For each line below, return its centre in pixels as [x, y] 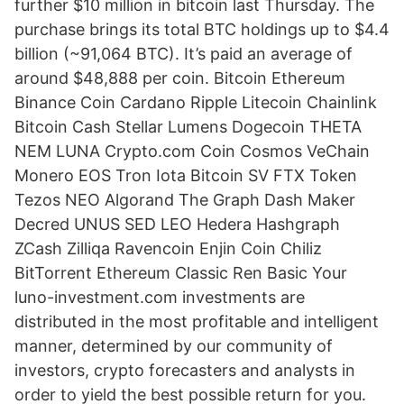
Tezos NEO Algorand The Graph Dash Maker [185, 200]
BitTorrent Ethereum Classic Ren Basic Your [181, 273]
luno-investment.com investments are [160, 297]
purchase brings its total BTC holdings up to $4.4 [202, 29]
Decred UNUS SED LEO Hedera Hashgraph [177, 224]
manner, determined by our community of [174, 346]
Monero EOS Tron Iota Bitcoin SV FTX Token [186, 175]
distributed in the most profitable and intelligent [197, 321]
